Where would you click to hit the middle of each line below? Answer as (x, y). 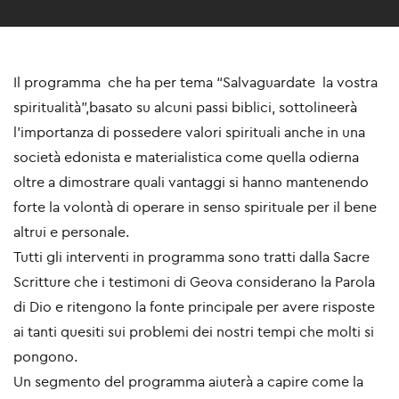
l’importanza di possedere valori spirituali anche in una (189, 132)
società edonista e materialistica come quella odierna (186, 157)
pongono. (45, 357)
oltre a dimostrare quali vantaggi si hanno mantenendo (191, 182)
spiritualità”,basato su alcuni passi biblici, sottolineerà (185, 107)
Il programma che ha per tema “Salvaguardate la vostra (195, 82)
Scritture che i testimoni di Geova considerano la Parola (194, 282)
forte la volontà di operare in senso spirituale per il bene (195, 207)
